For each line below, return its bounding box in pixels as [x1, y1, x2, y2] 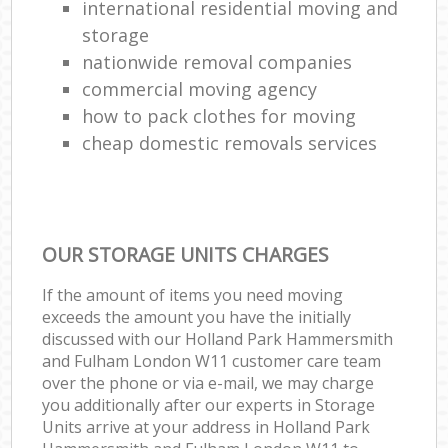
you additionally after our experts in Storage [42, 393, 376, 416]
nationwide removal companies [82, 49, 353, 74]
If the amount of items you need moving [42, 283, 344, 306]
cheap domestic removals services [82, 130, 378, 155]
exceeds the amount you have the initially [42, 305, 352, 328]
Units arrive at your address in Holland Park [42, 415, 371, 438]
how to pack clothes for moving [82, 103, 357, 128]
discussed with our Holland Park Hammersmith [42, 327, 394, 350]
